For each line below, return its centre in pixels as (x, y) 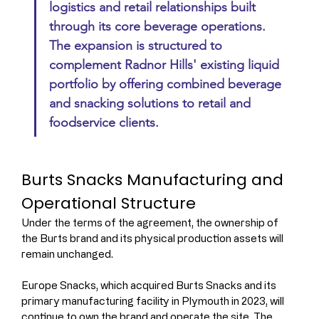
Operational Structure (109, 203)
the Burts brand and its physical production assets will (153, 238)
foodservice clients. (104, 122)
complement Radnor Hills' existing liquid (166, 64)
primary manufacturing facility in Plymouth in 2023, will (154, 300)
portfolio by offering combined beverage (167, 84)
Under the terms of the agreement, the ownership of (151, 222)
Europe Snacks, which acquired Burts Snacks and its (150, 285)
